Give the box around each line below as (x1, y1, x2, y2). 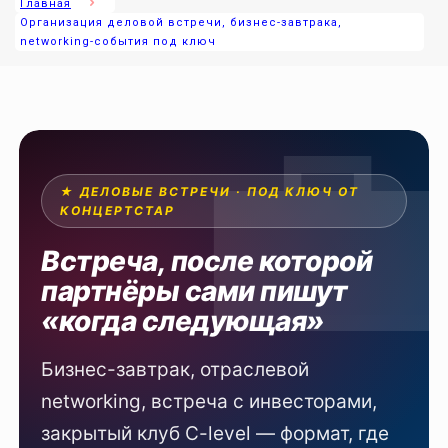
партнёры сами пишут (41, 274, 348, 308)
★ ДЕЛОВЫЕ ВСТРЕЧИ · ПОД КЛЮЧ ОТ (60, 184, 360, 199)
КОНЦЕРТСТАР (60, 203, 176, 218)
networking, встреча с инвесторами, (41, 390, 378, 413)
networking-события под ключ (20, 35, 216, 48)
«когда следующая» (41, 304, 324, 338)
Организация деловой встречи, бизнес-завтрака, (20, 16, 342, 29)
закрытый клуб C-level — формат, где (41, 422, 390, 445)
